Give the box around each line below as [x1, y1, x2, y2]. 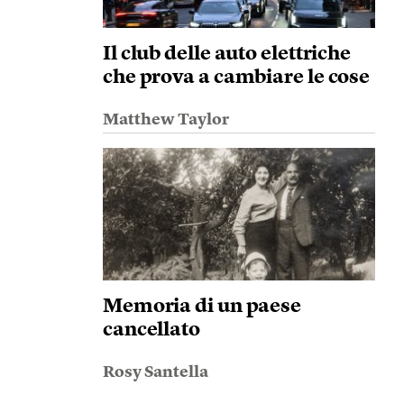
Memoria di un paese [102, 297, 302, 317]
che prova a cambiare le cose [102, 68, 371, 87]
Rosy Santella [102, 364, 208, 381]
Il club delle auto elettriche [102, 44, 352, 64]
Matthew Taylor [102, 112, 229, 128]
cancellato [102, 320, 200, 340]
